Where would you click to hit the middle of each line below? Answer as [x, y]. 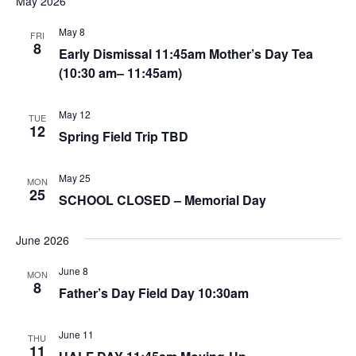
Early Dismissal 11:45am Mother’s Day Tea [186, 53]
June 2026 [42, 240]
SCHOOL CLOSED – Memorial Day [162, 199]
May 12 [74, 114]
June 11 [76, 334]
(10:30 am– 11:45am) [120, 72]
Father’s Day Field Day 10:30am [153, 292]
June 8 [73, 270]
